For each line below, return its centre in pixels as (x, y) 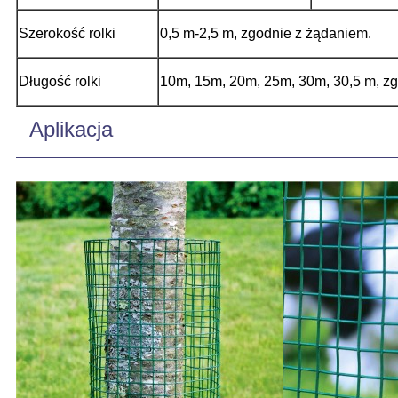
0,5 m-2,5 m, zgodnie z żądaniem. (266, 33)
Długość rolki (60, 81)
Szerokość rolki (67, 33)
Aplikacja (71, 129)
